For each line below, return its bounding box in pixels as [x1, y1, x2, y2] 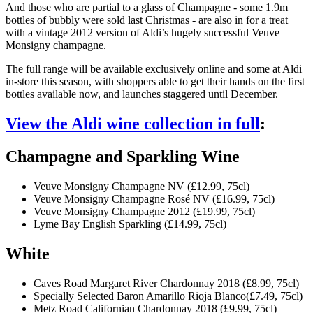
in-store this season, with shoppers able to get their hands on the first [6, 75, 305, 88]
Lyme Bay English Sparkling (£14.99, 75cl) [34, 218, 226, 231]
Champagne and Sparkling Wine [6, 147, 240, 166]
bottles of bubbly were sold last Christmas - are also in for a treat [6, 14, 288, 27]
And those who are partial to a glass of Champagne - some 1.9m [6, 1, 288, 14]
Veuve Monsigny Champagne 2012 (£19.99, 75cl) [34, 205, 255, 218]
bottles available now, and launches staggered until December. [6, 88, 278, 101]
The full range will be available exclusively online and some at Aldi [6, 63, 302, 75]
